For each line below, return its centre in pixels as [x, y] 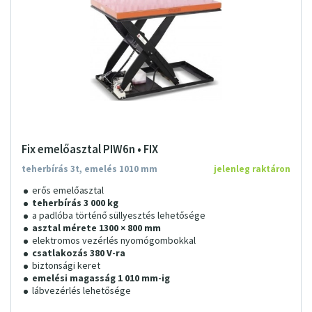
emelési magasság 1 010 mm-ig [101, 279]
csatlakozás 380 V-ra [79, 253]
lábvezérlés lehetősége [81, 291]
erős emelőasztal [68, 191]
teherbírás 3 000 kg [75, 203]
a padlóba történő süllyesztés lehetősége [119, 216]
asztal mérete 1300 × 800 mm [96, 228]
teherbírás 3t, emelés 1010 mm [89, 169]
